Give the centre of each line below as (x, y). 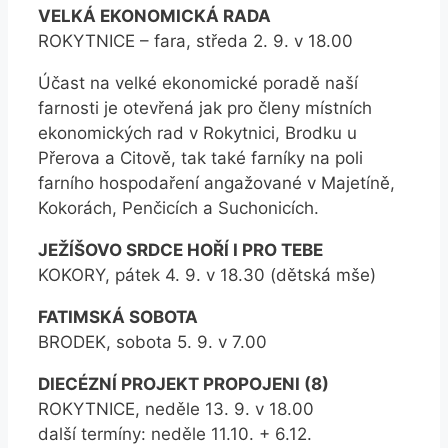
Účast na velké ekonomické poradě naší (198, 83)
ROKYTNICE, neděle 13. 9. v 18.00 (176, 409)
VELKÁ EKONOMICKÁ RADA (154, 16)
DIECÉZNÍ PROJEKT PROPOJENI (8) (183, 384)
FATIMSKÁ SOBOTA (118, 317)
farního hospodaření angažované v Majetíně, (216, 183)
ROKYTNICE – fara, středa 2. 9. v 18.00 (195, 41)
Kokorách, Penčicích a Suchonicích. (178, 208)
